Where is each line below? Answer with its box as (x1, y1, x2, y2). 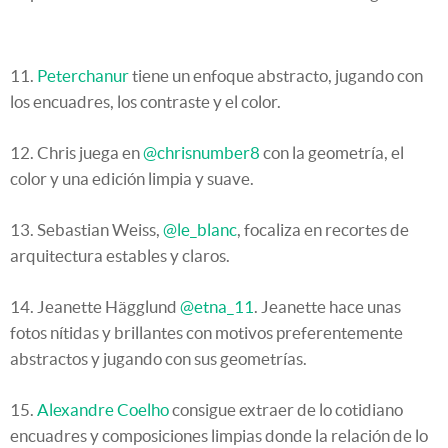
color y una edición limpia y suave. (10, 169, 254, 189)
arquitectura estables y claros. (10, 246, 230, 266)
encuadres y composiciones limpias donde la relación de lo (10, 426, 428, 446)
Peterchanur (37, 66, 129, 86)
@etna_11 (180, 297, 254, 317)
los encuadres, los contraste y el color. (10, 92, 281, 112)
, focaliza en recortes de (237, 220, 409, 240)
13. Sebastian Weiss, (10, 220, 163, 240)
